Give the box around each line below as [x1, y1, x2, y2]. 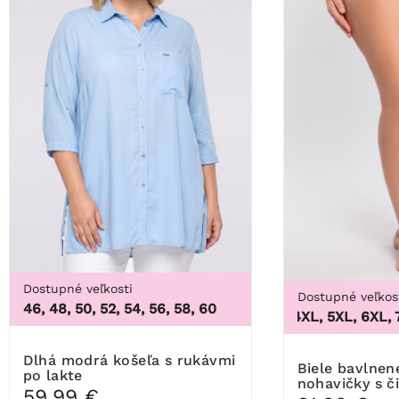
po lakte [22, 366, 83, 384]
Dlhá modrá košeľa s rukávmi [22, 351, 34, 369]
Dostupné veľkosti [22, 281, 133, 296]
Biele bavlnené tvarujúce [297, 360, 307, 378]
